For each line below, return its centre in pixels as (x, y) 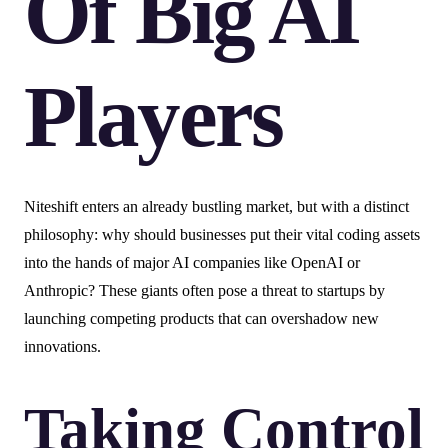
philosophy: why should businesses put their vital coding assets (222, 235)
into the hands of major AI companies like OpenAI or (192, 263)
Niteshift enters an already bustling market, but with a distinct (216, 207)
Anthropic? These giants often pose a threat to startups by (204, 291)
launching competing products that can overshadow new (201, 319)
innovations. (62, 347)
